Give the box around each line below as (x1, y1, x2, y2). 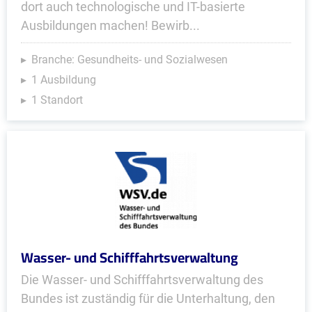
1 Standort (31, 93, 83, 107)
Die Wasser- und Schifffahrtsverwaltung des (21, 272, 263, 287)
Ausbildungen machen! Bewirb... (21, 18, 200, 33)
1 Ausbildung (31, 73, 96, 86)
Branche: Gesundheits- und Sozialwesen (31, 53, 228, 66)
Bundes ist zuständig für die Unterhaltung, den (21, 291, 275, 306)
